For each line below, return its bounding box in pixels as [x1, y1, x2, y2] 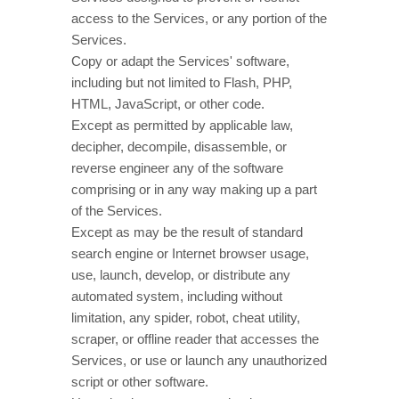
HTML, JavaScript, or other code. [71, 96, 265, 111]
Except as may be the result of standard [71, 224, 303, 240]
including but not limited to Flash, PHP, [71, 75, 292, 90]
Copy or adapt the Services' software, [71, 53, 289, 69]
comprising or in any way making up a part [71, 182, 317, 197]
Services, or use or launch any [71, 353, 252, 368]
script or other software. [71, 374, 208, 389]
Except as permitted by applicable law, [71, 118, 293, 133]
